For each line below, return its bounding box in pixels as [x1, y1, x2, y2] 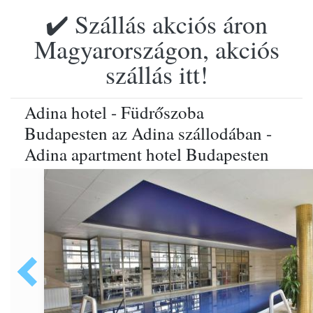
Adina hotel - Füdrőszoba [24, 101, 204, 124]
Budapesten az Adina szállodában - [24, 122, 272, 145]
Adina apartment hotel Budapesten [24, 143, 269, 166]
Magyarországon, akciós [34, 32, 279, 66]
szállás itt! [105, 57, 208, 91]
